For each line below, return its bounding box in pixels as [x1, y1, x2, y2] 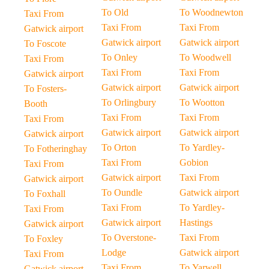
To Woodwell [179, 52, 231, 62]
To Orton [101, 142, 137, 153]
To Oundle [101, 187, 143, 198]
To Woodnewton [179, 7, 243, 17]
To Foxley [24, 234, 63, 244]
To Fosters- [24, 83, 67, 94]
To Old [101, 7, 129, 17]
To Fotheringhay [24, 144, 87, 154]
